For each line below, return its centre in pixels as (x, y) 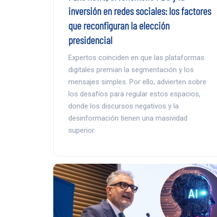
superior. (82, 130)
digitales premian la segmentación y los (131, 70)
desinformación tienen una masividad (128, 118)
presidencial (90, 39)
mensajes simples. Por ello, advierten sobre (137, 82)
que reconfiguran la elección (119, 25)
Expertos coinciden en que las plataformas (136, 57)
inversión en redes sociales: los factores (139, 10)
